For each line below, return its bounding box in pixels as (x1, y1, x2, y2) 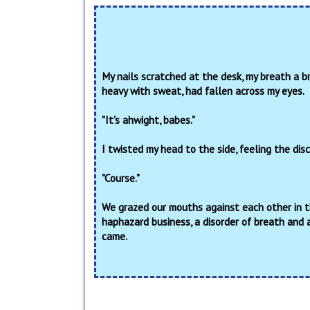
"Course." (102, 170, 140, 185)
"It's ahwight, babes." (102, 112, 195, 127)
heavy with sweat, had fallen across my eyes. (102, 83, 304, 98)
